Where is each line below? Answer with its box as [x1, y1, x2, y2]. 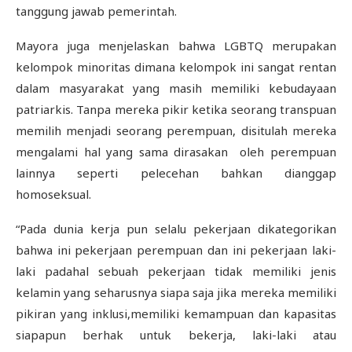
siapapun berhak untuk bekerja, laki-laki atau [16, 327, 336, 343]
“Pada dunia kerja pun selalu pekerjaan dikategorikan [16, 221, 336, 236]
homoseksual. [16, 186, 91, 202]
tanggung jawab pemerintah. [16, 3, 177, 19]
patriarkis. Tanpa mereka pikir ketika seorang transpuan [16, 101, 336, 117]
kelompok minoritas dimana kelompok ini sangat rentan [16, 59, 336, 75]
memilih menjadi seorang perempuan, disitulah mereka [16, 123, 336, 138]
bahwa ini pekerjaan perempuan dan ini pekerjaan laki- [16, 242, 336, 258]
